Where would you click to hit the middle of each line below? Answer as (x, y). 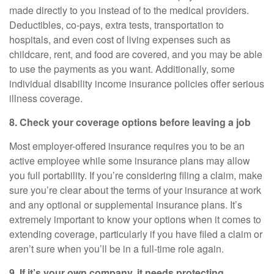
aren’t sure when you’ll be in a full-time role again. (117, 249)
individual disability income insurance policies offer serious (137, 83)
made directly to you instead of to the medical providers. (129, 10)
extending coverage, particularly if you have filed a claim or (136, 234)
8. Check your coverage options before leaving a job (130, 122)
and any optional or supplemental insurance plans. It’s (126, 205)
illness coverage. (46, 98)
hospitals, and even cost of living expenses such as (120, 39)
